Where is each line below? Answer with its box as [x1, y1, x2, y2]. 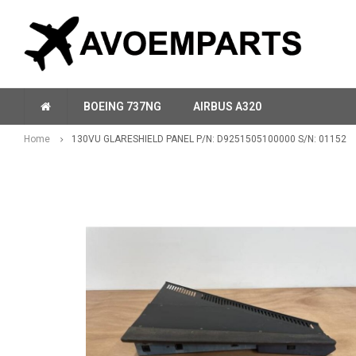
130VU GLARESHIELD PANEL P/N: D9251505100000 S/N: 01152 [72, 133, 346, 145]
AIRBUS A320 [193, 100, 261, 113]
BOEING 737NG [83, 100, 161, 113]
